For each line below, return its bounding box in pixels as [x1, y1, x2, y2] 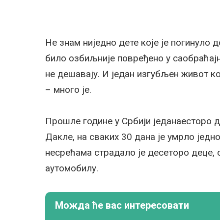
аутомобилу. [45, 163, 98, 174]
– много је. [45, 84, 91, 95]
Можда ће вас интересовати [55, 199, 189, 211]
